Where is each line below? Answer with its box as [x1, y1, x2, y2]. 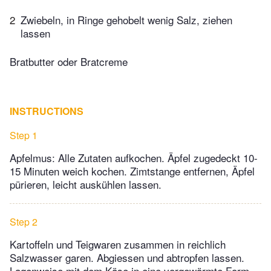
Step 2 [10, 215, 38, 229]
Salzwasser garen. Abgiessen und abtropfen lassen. [10, 250, 244, 266]
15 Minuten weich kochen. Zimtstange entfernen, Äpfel [10, 163, 255, 179]
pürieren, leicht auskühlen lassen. [10, 177, 162, 192]
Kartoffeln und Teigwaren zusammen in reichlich [10, 237, 226, 252]
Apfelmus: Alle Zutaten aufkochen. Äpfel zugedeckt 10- [10, 150, 258, 166]
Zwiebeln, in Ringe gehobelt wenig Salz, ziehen [21, 11, 232, 27]
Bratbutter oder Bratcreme [10, 54, 128, 70]
